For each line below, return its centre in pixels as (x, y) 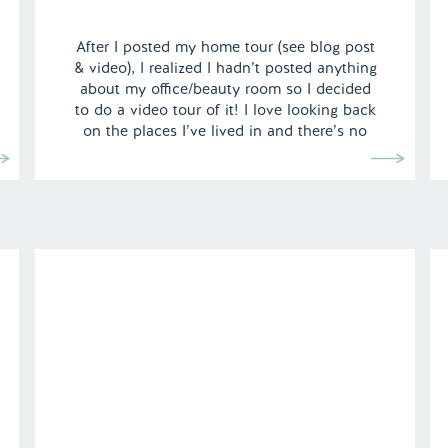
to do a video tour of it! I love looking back (225, 110)
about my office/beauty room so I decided (225, 89)
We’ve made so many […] (225, 173)
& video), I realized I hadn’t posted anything (225, 68)
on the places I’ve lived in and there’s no (225, 131)
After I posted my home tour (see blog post (225, 47)
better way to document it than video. (225, 152)
